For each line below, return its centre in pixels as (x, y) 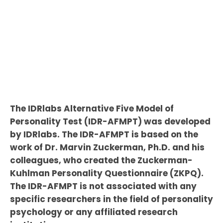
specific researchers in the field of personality (111, 199)
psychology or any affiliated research (94, 212)
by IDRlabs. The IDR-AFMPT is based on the (104, 134)
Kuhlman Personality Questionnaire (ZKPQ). (107, 173)
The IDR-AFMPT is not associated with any (103, 186)
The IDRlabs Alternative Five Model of (92, 108)
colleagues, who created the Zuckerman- (101, 160)
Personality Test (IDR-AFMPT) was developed (110, 121)
